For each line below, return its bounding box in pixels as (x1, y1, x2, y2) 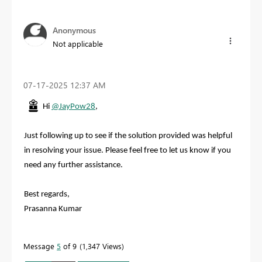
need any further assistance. (24, 161, 123, 170)
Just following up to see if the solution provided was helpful (24, 132, 232, 141)
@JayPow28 (51, 102, 95, 112)
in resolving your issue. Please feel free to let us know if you (24, 146, 231, 156)
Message (23, 241, 57, 251)
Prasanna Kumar (24, 205, 82, 214)
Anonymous (53, 25, 96, 36)
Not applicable (53, 39, 103, 49)
